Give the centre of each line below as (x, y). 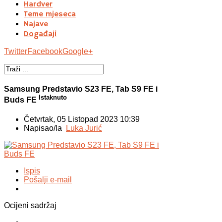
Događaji (40, 34)
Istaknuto (53, 97)
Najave (36, 24)
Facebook (45, 51)
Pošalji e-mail (48, 180)
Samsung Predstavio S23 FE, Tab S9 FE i (81, 89)
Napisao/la (45, 128)
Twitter (16, 51)
